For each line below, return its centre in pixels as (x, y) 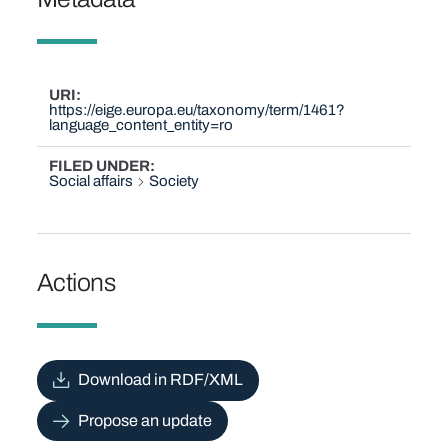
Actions (76, 282)
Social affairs (91, 180)
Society (174, 180)
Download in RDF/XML (160, 380)
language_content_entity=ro (141, 125)
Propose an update (144, 420)
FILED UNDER (100, 165)
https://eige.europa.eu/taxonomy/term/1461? (197, 110)
